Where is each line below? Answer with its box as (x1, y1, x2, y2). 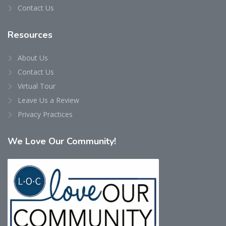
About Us (18, 52, 48, 63)
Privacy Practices (18, 109, 73, 119)
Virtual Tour (18, 81, 55, 91)
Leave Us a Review (18, 95, 79, 105)
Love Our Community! (25, 135, 116, 147)
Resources (8, 28, 52, 41)
